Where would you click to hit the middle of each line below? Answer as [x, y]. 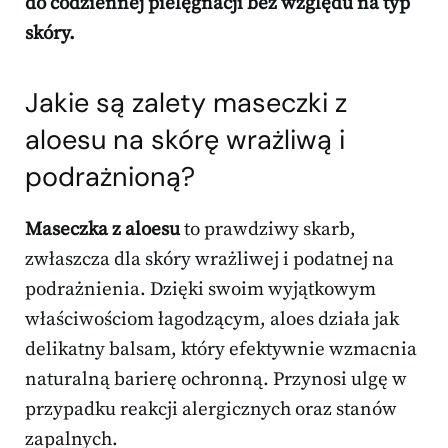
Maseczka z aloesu [102, 230]
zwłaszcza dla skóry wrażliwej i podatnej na [209, 260]
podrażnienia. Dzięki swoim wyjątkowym [200, 290]
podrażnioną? [110, 177]
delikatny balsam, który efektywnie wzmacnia [221, 350]
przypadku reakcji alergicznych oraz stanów [211, 410]
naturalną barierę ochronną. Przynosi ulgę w [216, 380]
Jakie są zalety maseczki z [186, 103]
